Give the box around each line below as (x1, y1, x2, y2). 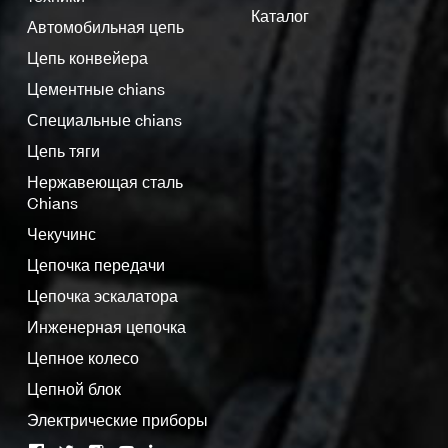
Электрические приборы (27, 411, 209, 431)
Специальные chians (27, 111, 183, 131)
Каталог (250, 7, 309, 27)
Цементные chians (27, 80, 166, 100)
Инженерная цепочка (27, 318, 187, 338)
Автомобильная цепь (27, 18, 185, 38)
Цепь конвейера (27, 49, 149, 69)
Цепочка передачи (27, 256, 166, 276)
